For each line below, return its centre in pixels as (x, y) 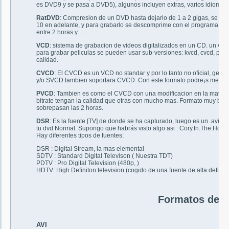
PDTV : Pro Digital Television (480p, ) (88, 163)
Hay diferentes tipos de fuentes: (80, 136)
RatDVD (48, 18)
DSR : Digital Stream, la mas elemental (90, 149)
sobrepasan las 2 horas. (70, 108)
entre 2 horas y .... (61, 32)
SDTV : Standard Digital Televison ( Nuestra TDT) (105, 156)
